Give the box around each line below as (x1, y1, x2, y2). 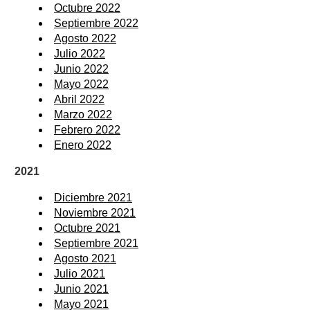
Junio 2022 (54, 62, 109, 75)
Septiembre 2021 (54, 237, 138, 249)
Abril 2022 (54, 93, 104, 105)
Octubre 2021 (54, 221, 120, 234)
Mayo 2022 (54, 77, 109, 90)
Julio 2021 (54, 267, 105, 280)
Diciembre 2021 (54, 191, 132, 203)
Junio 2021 (54, 282, 109, 295)
